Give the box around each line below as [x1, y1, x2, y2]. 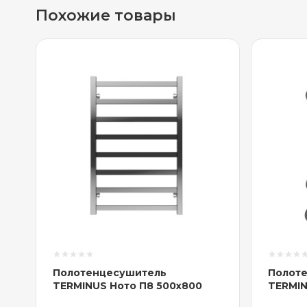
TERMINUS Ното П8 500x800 [53, 280, 202, 292]
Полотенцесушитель [53, 267, 167, 279]
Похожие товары [36, 6, 176, 25]
